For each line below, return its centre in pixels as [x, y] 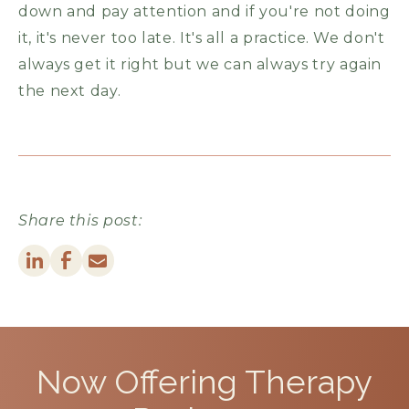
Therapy [309, 381]
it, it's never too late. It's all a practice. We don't [202, 37]
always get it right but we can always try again [200, 64]
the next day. [70, 90]
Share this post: [80, 220]
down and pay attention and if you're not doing [204, 11]
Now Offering [141, 381]
